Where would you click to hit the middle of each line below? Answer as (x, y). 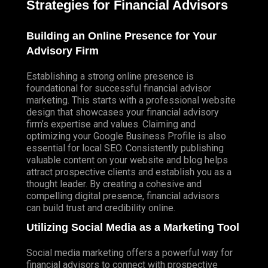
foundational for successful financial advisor (119, 89)
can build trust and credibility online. (101, 208)
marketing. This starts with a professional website (131, 100)
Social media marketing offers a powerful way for (130, 253)
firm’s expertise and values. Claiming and (111, 124)
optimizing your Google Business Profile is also (126, 136)
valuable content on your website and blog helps (127, 160)
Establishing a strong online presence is (110, 77)
